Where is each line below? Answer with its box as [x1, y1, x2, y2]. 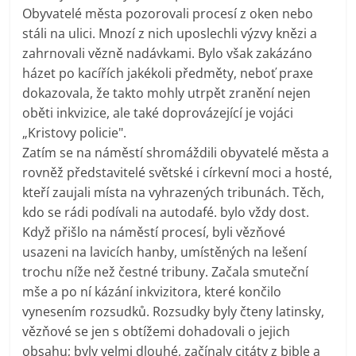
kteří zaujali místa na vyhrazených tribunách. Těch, [22, 183, 325, 201]
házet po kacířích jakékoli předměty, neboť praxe [22, 64, 314, 82]
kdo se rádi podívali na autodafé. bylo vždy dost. [22, 203, 310, 221]
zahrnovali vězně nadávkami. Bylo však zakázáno [22, 44, 313, 62]
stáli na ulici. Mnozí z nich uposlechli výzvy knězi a [22, 24, 318, 42]
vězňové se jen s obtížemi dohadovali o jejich [22, 322, 291, 340]
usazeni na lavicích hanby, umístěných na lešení [22, 242, 308, 261]
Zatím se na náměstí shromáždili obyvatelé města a [22, 143, 330, 161]
